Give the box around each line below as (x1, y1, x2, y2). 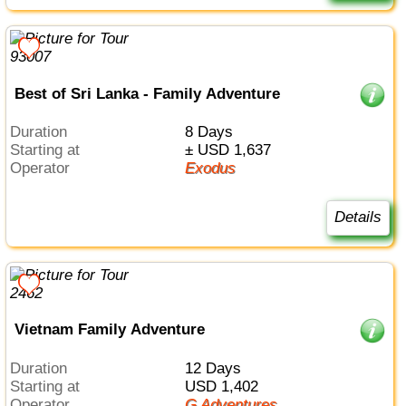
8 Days (192, 123, 233, 141)
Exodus (194, 159, 236, 178)
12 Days (192, 359, 241, 377)
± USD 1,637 (192, 141, 271, 159)
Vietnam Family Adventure (14, 321, 205, 339)
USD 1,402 (195, 377, 258, 395)
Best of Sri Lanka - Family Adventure (14, 84, 280, 102)
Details (333, 208, 382, 227)
